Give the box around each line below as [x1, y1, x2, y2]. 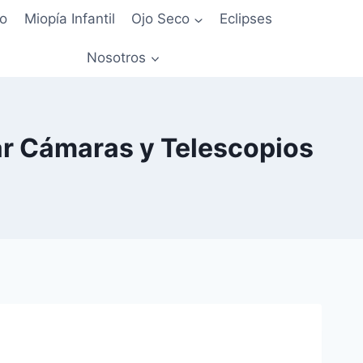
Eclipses [220, 11, 273, 28]
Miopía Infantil [23, 11, 115, 28]
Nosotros [87, 49, 147, 66]
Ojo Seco [131, 11, 190, 28]
